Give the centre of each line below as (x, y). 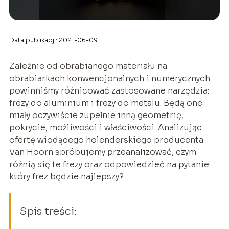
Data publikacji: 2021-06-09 (53, 40)
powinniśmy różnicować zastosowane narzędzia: (109, 91)
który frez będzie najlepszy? (66, 177)
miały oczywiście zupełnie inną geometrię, (96, 116)
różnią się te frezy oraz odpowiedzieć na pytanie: (110, 165)
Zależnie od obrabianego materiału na (88, 66)
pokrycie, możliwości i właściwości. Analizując (105, 128)
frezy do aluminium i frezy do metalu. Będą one (106, 103)
